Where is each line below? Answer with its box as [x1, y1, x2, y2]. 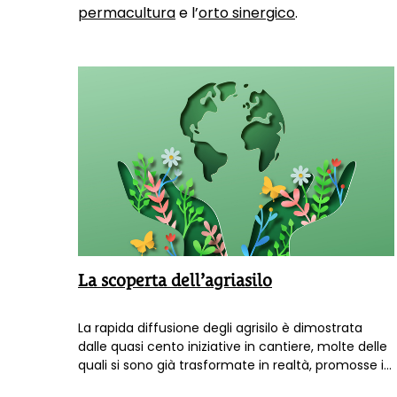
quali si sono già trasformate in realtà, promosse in [78, 356, 392, 375]
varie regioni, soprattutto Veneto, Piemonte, [78, 375, 349, 393]
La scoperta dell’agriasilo [78, 270, 272, 291]
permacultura [78, 3, 175, 23]
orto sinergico [198, 3, 295, 23]
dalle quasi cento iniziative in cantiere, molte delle [78, 338, 387, 356]
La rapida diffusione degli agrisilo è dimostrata [78, 319, 362, 338]
